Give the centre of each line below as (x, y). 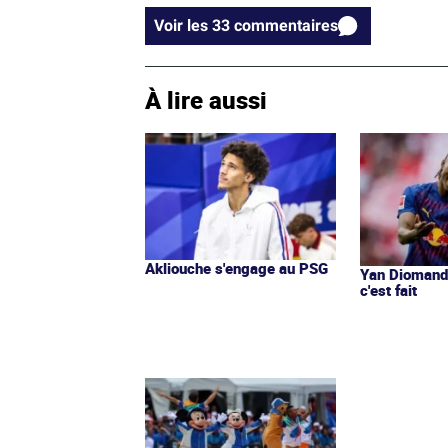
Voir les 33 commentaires (286, 25)
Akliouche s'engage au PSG (236, 267)
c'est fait (389, 289)
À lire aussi (206, 99)
